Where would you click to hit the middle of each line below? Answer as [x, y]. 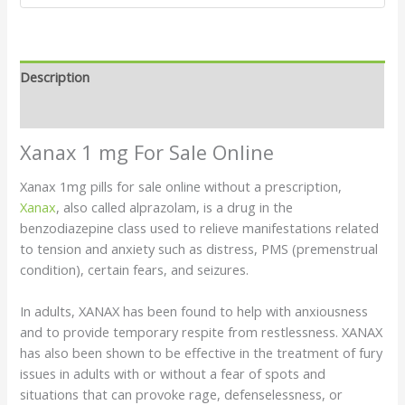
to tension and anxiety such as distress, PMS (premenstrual [199, 249]
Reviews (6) [54, 111]
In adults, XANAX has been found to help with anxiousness [194, 311]
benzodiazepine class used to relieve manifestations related [200, 228]
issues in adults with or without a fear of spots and [173, 374]
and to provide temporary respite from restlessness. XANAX [202, 332]
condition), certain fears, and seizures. [135, 270]
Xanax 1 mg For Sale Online [147, 152]
